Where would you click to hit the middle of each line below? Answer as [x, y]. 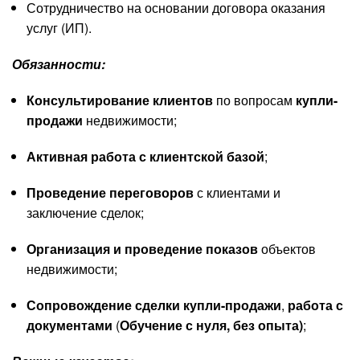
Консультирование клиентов [119, 100]
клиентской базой [207, 156]
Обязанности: [59, 63]
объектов [286, 248]
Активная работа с [86, 156]
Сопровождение [79, 305]
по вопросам [254, 100]
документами [69, 325]
